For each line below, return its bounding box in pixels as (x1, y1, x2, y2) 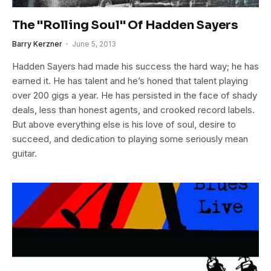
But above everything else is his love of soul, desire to (12, 118, 236, 130)
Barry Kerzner (12, 39, 62, 48)
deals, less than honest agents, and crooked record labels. (12, 103, 255, 116)
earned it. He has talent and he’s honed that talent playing (12, 74, 248, 87)
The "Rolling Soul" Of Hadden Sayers (12, 17, 238, 33)
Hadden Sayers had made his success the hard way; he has (12, 60, 259, 72)
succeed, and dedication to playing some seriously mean (12, 132, 248, 145)
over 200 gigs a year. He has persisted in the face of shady (12, 89, 257, 101)
